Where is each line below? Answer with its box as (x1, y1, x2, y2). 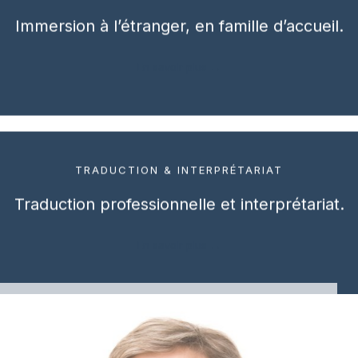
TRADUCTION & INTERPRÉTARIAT (75, 153, 283, 165)
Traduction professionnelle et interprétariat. (14, 184, 344, 203)
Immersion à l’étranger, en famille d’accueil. (14, 6, 344, 25)
